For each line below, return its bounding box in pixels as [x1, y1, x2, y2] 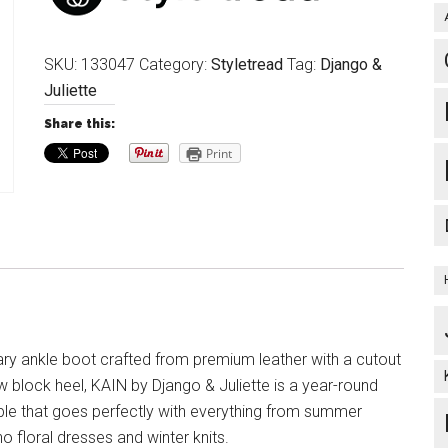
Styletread [211, 55, 283, 74]
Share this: [44, 117, 115, 131]
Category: [139, 55, 211, 74]
